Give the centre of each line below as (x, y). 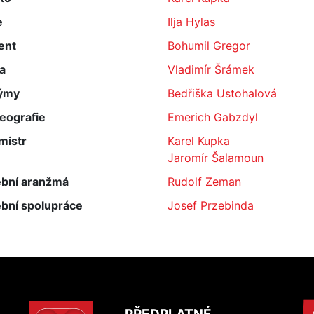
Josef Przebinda (211, 205)
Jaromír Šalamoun (216, 158)
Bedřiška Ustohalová (222, 93)
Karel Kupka (199, 141)
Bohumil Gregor (209, 46)
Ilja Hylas (191, 22)
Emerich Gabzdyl (213, 117)
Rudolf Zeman (204, 182)
